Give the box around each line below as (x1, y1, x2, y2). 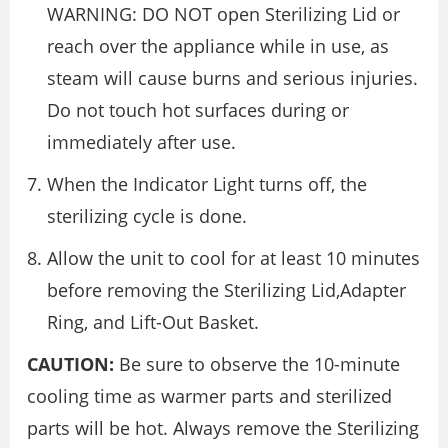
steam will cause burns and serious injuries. (47, 66, 418, 91)
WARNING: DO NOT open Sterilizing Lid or (47, 2, 400, 27)
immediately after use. (47, 130, 236, 155)
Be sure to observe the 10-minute (114, 352, 400, 377)
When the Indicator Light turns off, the (47, 172, 367, 197)
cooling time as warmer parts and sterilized (27, 384, 392, 409)
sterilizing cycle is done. (47, 204, 247, 229)
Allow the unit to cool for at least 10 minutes (47, 246, 420, 271)
